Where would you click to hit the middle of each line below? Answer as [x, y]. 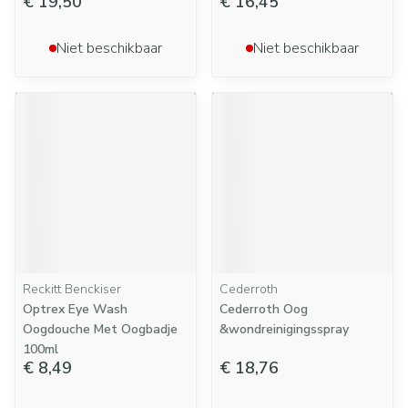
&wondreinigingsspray [284, 329]
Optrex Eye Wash [75, 309]
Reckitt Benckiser [72, 289]
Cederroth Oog [264, 309]
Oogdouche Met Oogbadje [100, 329]
